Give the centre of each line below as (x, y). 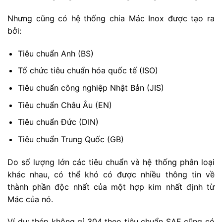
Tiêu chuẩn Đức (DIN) (58, 122)
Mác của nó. (30, 199)
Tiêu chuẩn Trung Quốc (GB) (71, 139)
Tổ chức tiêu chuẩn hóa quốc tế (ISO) (88, 71)
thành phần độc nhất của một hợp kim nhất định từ (111, 187)
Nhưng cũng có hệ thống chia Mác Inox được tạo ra (111, 19)
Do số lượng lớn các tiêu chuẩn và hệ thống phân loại (111, 162)
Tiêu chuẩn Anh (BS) (55, 53)
